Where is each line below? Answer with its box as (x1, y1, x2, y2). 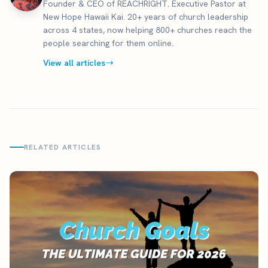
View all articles (43, 57, 105, 68)
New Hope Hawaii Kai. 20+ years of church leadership (43, 11, 248, 22)
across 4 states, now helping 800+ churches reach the (43, 24, 252, 35)
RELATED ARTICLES (24, 142, 102, 152)
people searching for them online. (43, 37, 173, 48)
